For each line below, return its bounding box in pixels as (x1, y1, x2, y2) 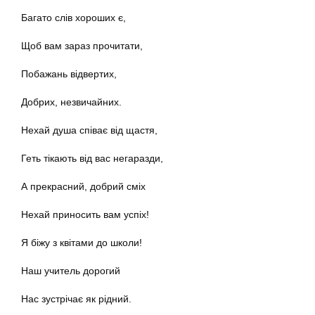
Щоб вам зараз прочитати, (21, 40, 143, 52)
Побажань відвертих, (21, 68, 117, 80)
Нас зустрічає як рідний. (21, 293, 131, 305)
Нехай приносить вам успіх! (21, 209, 149, 221)
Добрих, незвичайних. (21, 96, 122, 108)
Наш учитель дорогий (21, 265, 120, 277)
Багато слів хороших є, (21, 12, 126, 24)
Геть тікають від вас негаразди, (21, 153, 163, 165)
